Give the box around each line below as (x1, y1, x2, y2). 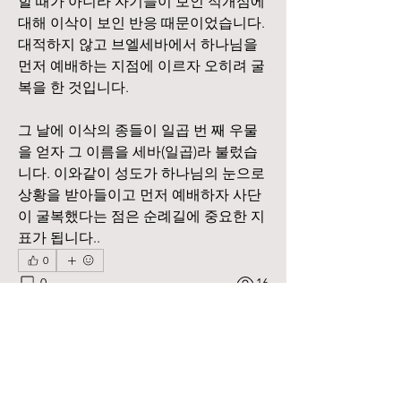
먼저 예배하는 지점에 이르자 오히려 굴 (18, 57, 265, 74)
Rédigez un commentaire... (33, 311, 185, 328)
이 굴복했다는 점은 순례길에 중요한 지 (18, 208, 265, 225)
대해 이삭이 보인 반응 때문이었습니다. (18, 14, 265, 31)
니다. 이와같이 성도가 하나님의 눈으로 (18, 165, 265, 182)
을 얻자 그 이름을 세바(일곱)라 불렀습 (18, 143, 258, 160)
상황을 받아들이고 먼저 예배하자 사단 (18, 186, 261, 203)
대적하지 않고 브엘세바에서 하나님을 (18, 36, 258, 53)
